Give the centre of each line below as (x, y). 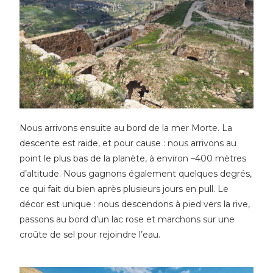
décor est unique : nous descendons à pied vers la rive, (135, 204)
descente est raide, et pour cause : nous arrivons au (128, 144)
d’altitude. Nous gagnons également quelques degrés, (136, 174)
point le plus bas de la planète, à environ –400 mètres (133, 159)
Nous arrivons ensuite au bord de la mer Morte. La (126, 128)
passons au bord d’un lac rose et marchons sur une (127, 220)
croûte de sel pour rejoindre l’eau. (90, 235)
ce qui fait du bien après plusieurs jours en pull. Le (124, 189)
